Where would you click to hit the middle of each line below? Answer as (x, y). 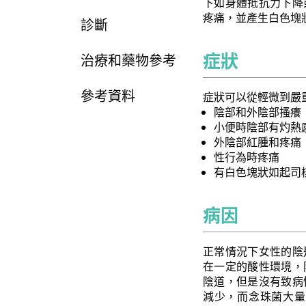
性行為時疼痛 (247, 157)
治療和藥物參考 (128, 60)
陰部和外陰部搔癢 (258, 112)
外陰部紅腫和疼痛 (258, 142)
